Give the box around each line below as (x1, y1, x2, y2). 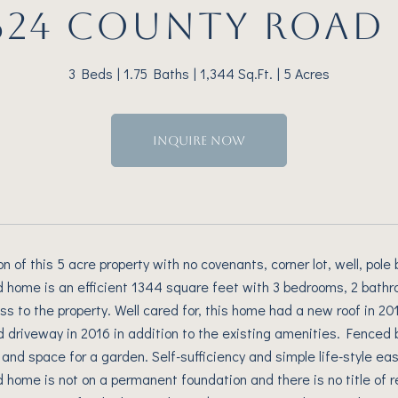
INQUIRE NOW (153, 133, 245, 147)
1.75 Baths (123, 64, 189, 83)
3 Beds (68, 64, 113, 83)
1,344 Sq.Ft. (200, 64, 273, 83)
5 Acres (283, 64, 330, 83)
